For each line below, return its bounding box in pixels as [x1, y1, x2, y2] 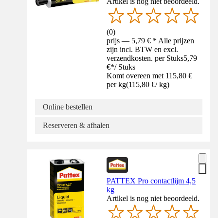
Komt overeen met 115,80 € [107, 71, 193, 80]
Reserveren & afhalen [43, 121, 109, 129]
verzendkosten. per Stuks [107, 54, 184, 62]
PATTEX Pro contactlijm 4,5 [107, 176, 196, 185]
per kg [107, 80, 127, 89]
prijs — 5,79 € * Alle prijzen [107, 36, 195, 45]
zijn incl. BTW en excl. [107, 45, 179, 54]
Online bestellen [43, 102, 92, 111]
